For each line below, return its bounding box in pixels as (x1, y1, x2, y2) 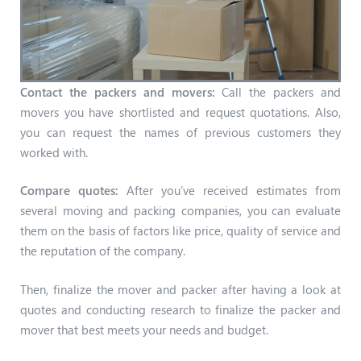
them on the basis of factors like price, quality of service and (20, 222, 341, 239)
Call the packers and (214, 83, 341, 100)
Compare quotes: (20, 182, 118, 199)
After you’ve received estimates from (118, 182, 341, 199)
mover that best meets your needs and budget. (20, 321, 268, 338)
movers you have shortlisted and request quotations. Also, (20, 103, 341, 120)
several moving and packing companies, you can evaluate (20, 202, 341, 219)
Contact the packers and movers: (20, 83, 215, 100)
